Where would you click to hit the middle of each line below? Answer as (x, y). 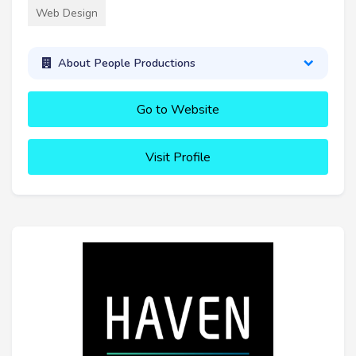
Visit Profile (178, 157)
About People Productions (126, 63)
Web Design (67, 13)
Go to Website (178, 109)
